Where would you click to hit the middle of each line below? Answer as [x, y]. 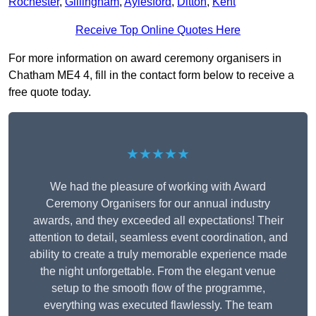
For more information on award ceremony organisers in [145, 59]
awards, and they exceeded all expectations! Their [158, 221]
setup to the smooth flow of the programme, [158, 288]
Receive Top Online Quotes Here [158, 30]
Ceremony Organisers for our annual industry [158, 204]
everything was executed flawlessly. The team [158, 305]
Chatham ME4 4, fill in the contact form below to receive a [151, 75]
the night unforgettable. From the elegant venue [158, 272]
